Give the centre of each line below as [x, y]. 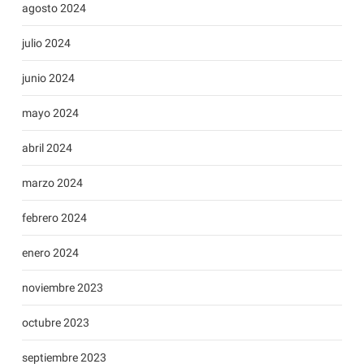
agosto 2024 [54, 9]
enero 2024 [50, 253]
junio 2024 [48, 78]
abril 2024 [47, 148]
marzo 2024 [52, 183]
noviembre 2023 [62, 288]
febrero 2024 [54, 218]
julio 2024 [46, 43]
